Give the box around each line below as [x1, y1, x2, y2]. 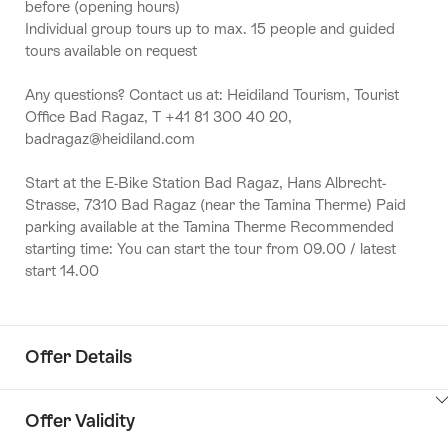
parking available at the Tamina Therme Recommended [25, 217, 394, 235]
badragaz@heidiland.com [25, 129, 195, 147]
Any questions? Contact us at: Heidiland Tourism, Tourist [25, 85, 399, 103]
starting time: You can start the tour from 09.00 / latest [25, 239, 396, 257]
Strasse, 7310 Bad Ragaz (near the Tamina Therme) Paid [25, 195, 406, 213]
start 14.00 [25, 261, 99, 279]
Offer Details [25, 346, 132, 368]
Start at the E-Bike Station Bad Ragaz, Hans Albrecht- [25, 173, 386, 191]
